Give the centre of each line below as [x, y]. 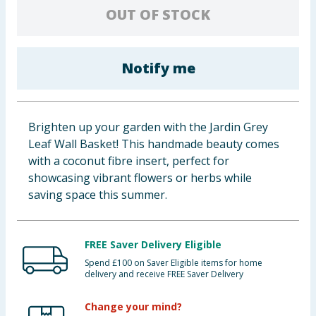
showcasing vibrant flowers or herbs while [140, 178]
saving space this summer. [98, 195]
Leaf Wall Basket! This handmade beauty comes [154, 144]
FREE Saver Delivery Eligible [153, 244]
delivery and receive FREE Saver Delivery [164, 274]
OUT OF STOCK [158, 14]
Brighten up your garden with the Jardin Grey [148, 127]
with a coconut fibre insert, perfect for [129, 161]
